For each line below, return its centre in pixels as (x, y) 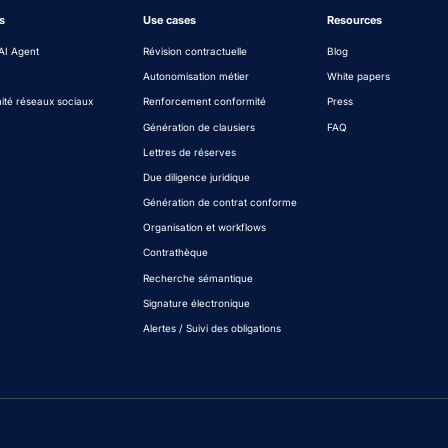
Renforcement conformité (205, 102)
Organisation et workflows (205, 228)
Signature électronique (197, 303)
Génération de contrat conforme (220, 203)
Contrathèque (176, 253)
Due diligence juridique (197, 177)
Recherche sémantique (198, 278)
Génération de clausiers (199, 127)
